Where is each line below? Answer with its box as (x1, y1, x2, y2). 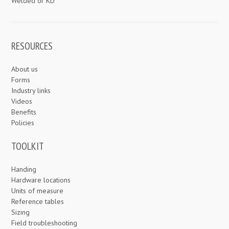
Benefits (11, 107, 37, 117)
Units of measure (11, 186, 64, 196)
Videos (11, 97, 33, 106)
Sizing (11, 208, 30, 217)
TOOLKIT (11, 140, 44, 153)
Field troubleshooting (11, 218, 78, 228)
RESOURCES (11, 39, 53, 53)
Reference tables (11, 197, 64, 207)
